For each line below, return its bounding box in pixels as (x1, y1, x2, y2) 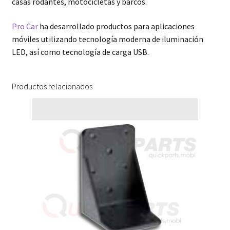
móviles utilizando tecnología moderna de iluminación (11, 34, 203, 44)
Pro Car (11, 21, 38, 31)
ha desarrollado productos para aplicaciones (37, 21, 195, 31)
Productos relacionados (11, 81, 92, 91)
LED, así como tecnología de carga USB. (11, 47, 149, 57)
